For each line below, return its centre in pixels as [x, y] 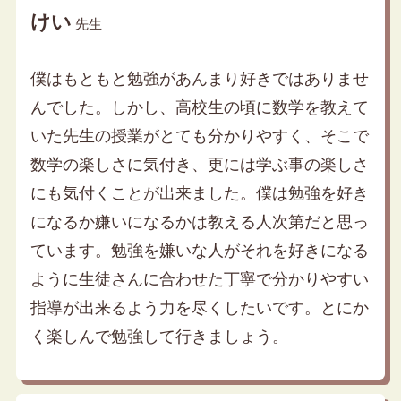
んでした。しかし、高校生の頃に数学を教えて [199, 108]
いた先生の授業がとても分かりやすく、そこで [199, 137]
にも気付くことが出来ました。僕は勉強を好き [199, 194]
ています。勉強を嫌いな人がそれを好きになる [199, 251]
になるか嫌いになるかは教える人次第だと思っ [199, 222]
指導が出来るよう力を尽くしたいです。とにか [199, 308]
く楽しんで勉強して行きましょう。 [159, 337]
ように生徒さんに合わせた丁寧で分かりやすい [199, 280]
